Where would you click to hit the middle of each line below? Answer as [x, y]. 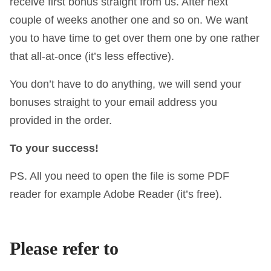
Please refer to [64, 248]
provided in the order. [61, 120]
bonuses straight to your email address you [114, 102]
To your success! [54, 148]
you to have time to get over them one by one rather [135, 38]
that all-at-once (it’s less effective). [92, 56]
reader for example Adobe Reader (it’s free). [116, 194]
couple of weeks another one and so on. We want [129, 20]
